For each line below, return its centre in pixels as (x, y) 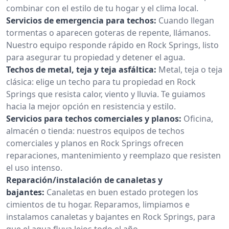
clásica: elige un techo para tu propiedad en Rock (101, 82)
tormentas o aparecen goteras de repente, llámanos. (108, 32)
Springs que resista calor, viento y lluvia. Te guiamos (106, 94)
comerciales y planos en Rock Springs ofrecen (95, 143)
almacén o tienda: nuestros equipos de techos (95, 131)
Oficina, (198, 118)
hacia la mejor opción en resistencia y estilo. (91, 106)
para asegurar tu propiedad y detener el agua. (96, 57)
